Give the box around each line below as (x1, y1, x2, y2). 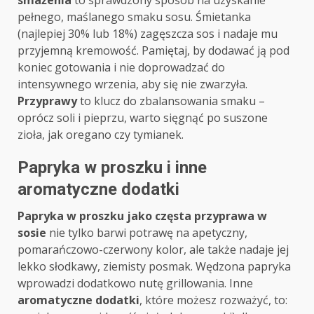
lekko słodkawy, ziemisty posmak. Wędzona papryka (18, 259, 291, 275)
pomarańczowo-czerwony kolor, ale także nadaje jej (18, 242, 289, 258)
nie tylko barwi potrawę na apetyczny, (46, 225, 247, 241)
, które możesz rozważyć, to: (139, 292, 287, 308)
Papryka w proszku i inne (18, 158, 207, 178)
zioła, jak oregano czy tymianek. (18, 127, 184, 143)
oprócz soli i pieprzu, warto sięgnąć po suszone (18, 110, 268, 126)
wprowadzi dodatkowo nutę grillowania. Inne (18, 275, 253, 292)
